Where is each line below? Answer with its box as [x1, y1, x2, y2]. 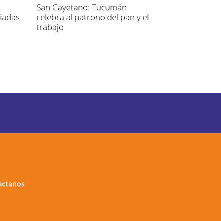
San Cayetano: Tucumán [36, 1, 127, 13]
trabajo [36, 21, 64, 33]
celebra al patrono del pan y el [36, 11, 149, 23]
